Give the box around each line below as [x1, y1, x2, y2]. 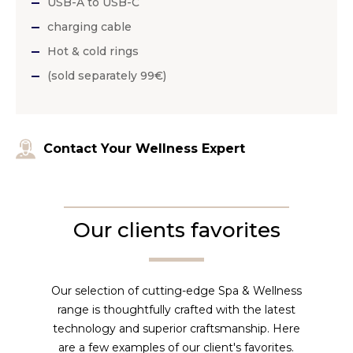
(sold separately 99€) [47, 69, 166, 84]
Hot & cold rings [47, 44, 139, 59]
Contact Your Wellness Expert [43, 141, 245, 157]
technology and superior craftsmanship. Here [52, 321, 300, 336]
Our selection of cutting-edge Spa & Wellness [50, 284, 302, 299]
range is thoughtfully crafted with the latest [57, 303, 295, 318]
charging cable [47, 20, 132, 35]
